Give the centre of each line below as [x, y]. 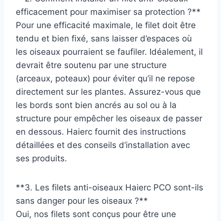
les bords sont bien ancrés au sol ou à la [96, 105]
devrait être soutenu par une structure [91, 65]
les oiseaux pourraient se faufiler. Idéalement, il [109, 52]
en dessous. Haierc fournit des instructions [101, 131]
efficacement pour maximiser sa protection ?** [108, 12]
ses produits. [41, 158]
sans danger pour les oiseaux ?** [82, 201]
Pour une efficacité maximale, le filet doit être [106, 25]
